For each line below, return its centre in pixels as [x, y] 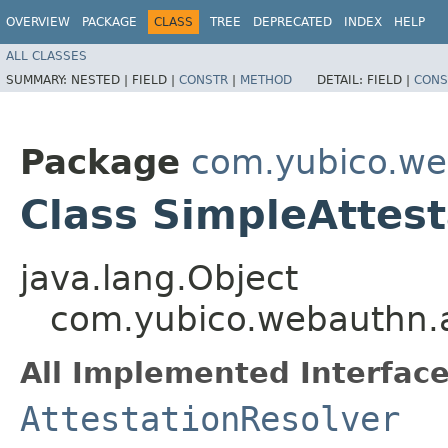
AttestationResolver [210, 418]
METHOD [266, 79]
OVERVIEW [38, 22]
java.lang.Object [159, 277]
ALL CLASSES [46, 55]
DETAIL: [342, 79]
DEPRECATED [292, 22]
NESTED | [101, 79]
